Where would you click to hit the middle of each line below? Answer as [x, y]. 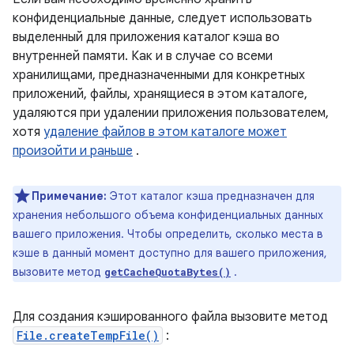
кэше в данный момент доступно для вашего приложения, [170, 253]
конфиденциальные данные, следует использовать [162, 18]
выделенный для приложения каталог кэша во [146, 37]
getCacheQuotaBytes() [168, 272]
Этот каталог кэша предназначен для [212, 196]
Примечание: [69, 196]
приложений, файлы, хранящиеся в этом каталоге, [160, 94]
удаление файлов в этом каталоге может [165, 132]
